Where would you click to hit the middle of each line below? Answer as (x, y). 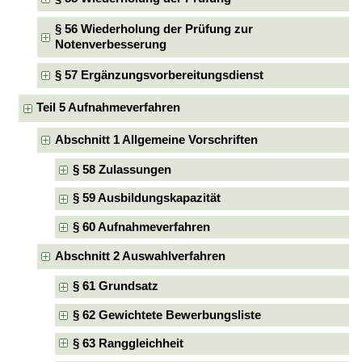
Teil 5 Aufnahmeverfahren (109, 108)
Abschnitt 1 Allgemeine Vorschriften (156, 139)
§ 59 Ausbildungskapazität (147, 198)
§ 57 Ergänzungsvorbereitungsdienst (159, 76)
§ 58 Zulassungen (122, 169)
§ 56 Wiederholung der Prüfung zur (154, 29)
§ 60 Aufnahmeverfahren (142, 227)
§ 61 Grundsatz (116, 286)
